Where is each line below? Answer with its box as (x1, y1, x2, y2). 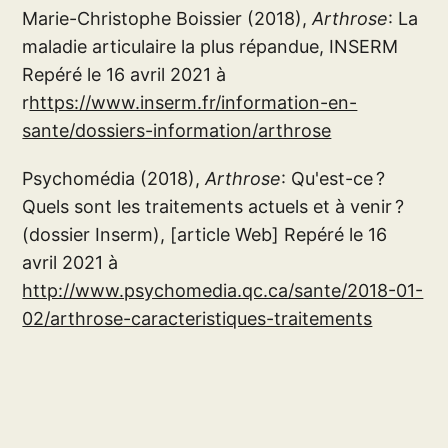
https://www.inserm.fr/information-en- (29, 91, 358, 113)
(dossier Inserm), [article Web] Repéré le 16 (22, 223, 388, 245)
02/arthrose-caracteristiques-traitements (22, 307, 373, 329)
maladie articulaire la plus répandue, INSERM (22, 35, 399, 57)
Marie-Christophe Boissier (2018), (22, 7, 313, 29)
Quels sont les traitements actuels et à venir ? (22, 195, 405, 217)
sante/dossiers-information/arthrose (22, 119, 332, 141)
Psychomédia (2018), (22, 167, 206, 189)
